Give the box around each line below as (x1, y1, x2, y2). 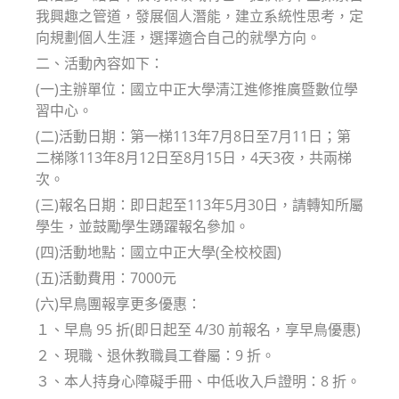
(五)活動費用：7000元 (36, 267, 176, 288)
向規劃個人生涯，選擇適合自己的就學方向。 (36, 27, 321, 47)
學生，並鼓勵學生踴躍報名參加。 (36, 216, 249, 236)
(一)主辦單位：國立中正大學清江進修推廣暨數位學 (36, 78, 358, 99)
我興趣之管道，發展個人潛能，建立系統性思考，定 (36, 5, 363, 26)
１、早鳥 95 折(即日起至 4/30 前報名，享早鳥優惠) (36, 319, 361, 339)
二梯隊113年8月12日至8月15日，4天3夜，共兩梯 (36, 147, 352, 167)
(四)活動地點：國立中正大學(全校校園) (36, 241, 281, 262)
